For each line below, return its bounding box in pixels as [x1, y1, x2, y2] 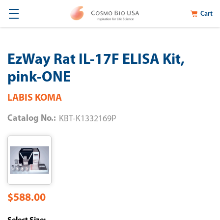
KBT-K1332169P [59, 114, 116, 124]
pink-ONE [7, 70, 71, 85]
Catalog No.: [7, 114, 56, 123]
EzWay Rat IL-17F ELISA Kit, [7, 53, 185, 68]
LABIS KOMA [7, 93, 62, 103]
